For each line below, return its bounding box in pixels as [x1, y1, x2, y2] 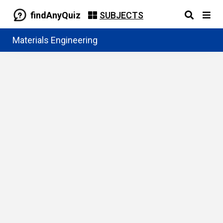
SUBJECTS [100, 9, 143, 20]
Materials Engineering [12, 35, 98, 45]
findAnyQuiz [30, 9, 81, 20]
